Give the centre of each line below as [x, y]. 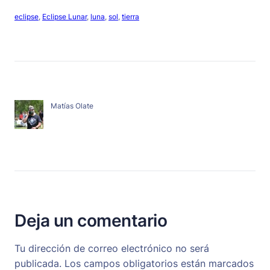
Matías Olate [72, 106]
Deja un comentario [91, 221]
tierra [130, 17]
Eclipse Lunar [64, 17]
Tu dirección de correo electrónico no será [112, 249]
